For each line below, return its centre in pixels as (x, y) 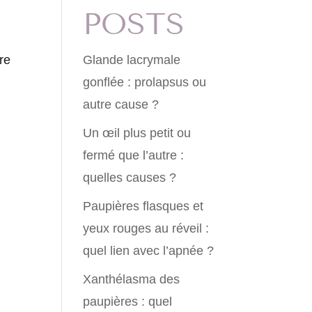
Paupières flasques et (143, 206)
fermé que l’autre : (134, 156)
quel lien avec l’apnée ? (149, 251)
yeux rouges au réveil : (146, 229)
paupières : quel (128, 302)
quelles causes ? (130, 178)
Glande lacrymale (132, 60)
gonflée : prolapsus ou (145, 83)
